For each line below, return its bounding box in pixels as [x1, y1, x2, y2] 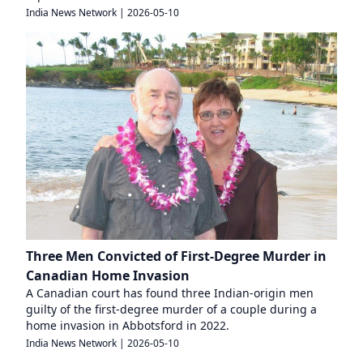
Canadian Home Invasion [26, 266, 190, 284]
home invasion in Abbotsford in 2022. [26, 317, 229, 333]
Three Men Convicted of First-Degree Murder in [26, 246, 327, 265]
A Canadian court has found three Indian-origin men [26, 284, 314, 301]
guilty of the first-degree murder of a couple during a [26, 301, 317, 317]
